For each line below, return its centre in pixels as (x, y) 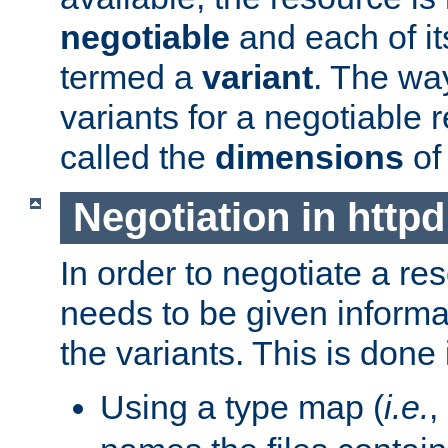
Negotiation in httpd (258, 217)
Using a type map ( (242, 407)
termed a (131, 76)
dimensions (309, 156)
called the (137, 156)
